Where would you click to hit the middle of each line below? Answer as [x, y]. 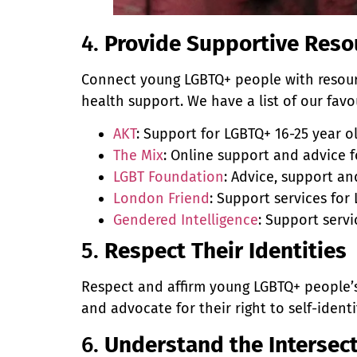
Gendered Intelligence [186, 220]
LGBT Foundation [169, 177]
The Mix [138, 156]
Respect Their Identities [226, 251]
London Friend [161, 199]
